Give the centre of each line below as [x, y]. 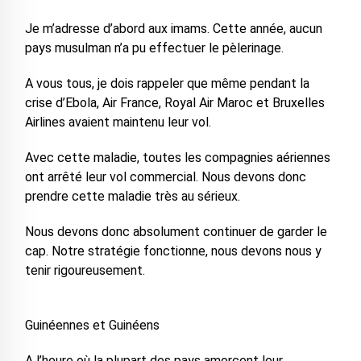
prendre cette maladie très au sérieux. [132, 196]
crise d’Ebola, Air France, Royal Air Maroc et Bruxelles [174, 103]
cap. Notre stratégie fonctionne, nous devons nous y [173, 251]
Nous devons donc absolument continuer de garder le [176, 232]
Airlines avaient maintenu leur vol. [118, 122]
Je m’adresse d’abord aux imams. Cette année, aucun [173, 29]
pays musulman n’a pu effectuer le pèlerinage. [154, 48]
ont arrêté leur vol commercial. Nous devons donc [165, 177]
